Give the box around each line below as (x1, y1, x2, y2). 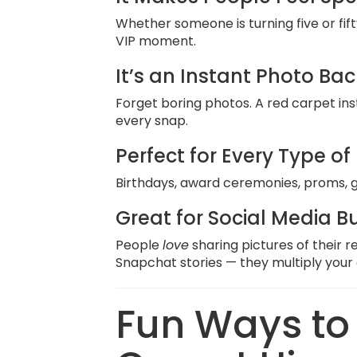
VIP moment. (116, 32, 197, 50)
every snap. (116, 112, 189, 130)
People (116, 236, 163, 254)
